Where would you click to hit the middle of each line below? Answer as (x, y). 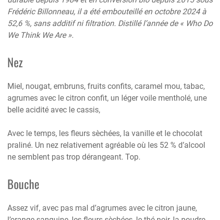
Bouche (23, 183)
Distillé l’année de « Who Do (165, 23)
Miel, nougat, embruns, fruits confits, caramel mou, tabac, (106, 86)
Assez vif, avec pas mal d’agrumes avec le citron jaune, (102, 208)
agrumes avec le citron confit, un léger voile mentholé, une (107, 98)
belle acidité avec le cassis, (54, 110)
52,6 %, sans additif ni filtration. (62, 23)
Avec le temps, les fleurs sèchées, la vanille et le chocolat (105, 133)
